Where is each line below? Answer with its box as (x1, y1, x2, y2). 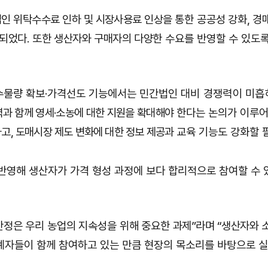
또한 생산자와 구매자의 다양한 (32, 32, 162, 45)
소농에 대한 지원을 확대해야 (56, 106, 174, 120)
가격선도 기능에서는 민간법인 (47, 87, 181, 100)
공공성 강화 (197, 13, 247, 26)
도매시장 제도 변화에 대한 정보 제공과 (16, 125, 174, 139)
